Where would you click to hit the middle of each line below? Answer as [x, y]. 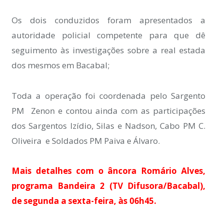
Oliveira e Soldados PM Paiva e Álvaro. [86, 140]
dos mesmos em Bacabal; [61, 65]
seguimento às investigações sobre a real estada [108, 50]
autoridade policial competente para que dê [108, 35]
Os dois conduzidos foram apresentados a [108, 20]
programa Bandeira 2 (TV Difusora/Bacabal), [108, 186]
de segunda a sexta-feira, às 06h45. [85, 201]
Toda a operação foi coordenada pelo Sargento [108, 95]
